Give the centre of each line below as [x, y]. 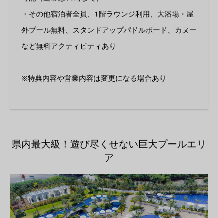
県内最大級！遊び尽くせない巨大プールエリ [109, 144]
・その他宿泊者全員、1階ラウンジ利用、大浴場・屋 [107, 14]
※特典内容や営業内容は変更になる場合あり [94, 78]
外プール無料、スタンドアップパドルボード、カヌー [109, 30]
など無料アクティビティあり [69, 46]
